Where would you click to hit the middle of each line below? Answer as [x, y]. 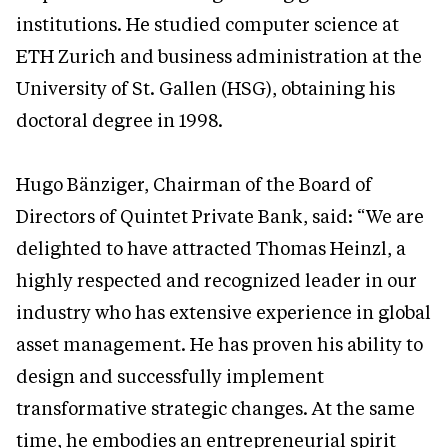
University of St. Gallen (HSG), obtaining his [205, 88]
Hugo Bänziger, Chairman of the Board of [194, 184]
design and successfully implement [170, 376]
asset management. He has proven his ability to [219, 344]
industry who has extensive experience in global [223, 312]
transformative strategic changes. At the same [215, 408]
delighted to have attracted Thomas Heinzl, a [211, 248]
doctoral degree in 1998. [119, 120]
